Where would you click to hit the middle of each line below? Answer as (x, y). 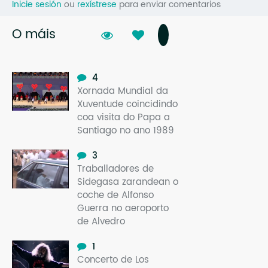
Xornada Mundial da (123, 91)
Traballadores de (115, 169)
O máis (34, 34)
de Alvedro (101, 221)
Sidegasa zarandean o (128, 182)
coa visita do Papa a (124, 117)
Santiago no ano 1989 (126, 130)
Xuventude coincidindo (127, 104)
